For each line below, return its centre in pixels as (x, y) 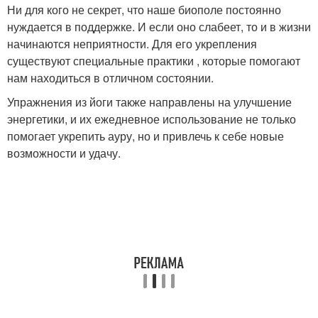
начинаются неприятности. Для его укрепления (132, 44)
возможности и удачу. (64, 153)
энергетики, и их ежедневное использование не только (152, 119)
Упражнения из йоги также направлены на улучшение (149, 102)
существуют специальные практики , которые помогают (154, 61)
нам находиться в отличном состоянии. (110, 78)
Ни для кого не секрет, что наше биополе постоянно (144, 10)
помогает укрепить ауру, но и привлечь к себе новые (146, 136)
